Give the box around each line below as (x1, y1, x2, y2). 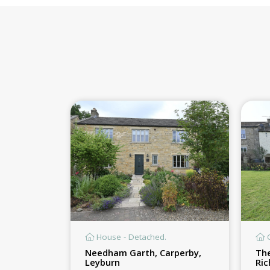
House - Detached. (94, 231, 166, 242)
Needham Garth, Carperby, (85, 246, 201, 259)
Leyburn (85, 256, 120, 268)
